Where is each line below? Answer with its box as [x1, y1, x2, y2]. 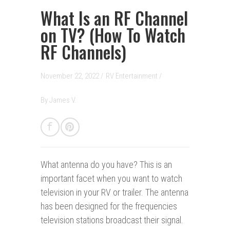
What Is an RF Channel [41, 6, 188, 31]
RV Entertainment [106, 71, 159, 81]
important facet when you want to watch [41, 173, 182, 184]
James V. [49, 95, 76, 105]
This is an [140, 159, 172, 170]
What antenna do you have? [41, 159, 138, 170]
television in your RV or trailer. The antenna [41, 187, 188, 198]
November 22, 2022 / [41, 71, 103, 81]
